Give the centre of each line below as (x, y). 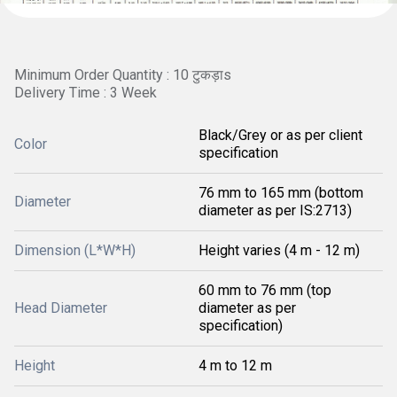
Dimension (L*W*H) (75, 250)
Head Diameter (61, 308)
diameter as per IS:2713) (275, 210)
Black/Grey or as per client (280, 135)
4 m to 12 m (235, 366)
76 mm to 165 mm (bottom (281, 193)
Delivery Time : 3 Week (86, 93)
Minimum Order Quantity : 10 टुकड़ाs (123, 75)
